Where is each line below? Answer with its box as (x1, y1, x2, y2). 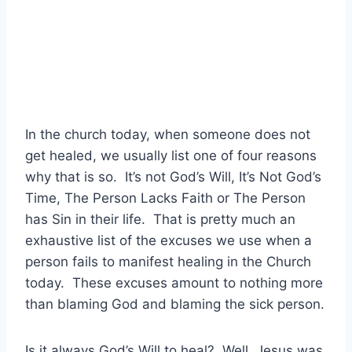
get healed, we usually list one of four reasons (25, 148, 317, 164)
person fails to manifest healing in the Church (25, 254, 311, 270)
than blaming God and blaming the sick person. (25, 296, 324, 313)
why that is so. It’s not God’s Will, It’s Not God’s (25, 169, 321, 185)
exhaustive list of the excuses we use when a (25, 233, 312, 249)
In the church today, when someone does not (25, 126, 310, 143)
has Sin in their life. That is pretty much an (25, 211, 295, 228)
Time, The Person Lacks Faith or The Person (25, 190, 306, 207)
